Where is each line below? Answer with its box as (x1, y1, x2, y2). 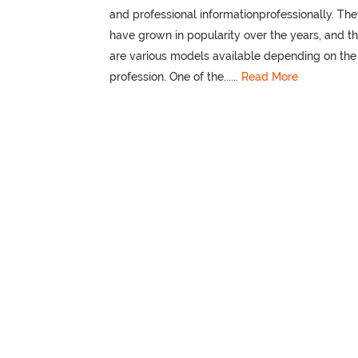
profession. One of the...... (109, 70, 241, 84)
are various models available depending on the (109, 50, 356, 63)
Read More (241, 70, 298, 84)
